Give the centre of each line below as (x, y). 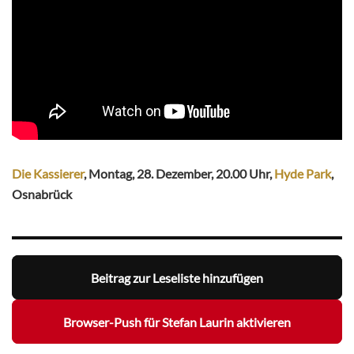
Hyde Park (303, 174)
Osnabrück (42, 194)
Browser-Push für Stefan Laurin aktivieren (177, 322)
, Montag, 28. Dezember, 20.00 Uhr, (179, 174)
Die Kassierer (48, 174)
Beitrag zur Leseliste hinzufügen (177, 277)
